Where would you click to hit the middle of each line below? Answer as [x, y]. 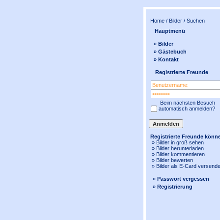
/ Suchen [193, 21]
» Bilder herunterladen [176, 148]
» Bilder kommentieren [177, 154]
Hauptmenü [169, 31]
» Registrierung [173, 187]
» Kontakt [166, 59]
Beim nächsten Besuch [187, 103]
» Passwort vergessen [181, 179]
